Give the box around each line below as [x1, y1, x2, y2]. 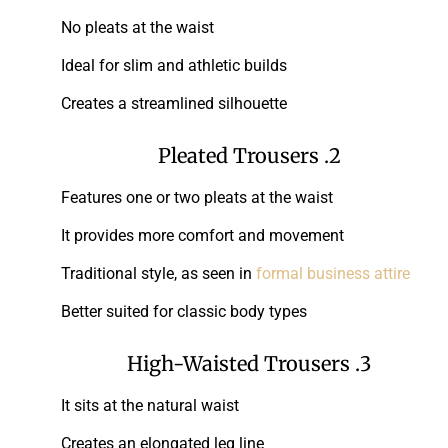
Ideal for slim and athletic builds [61, 55, 287, 75]
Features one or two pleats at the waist [61, 187, 333, 207]
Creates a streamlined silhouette [61, 93, 287, 113]
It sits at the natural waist [61, 395, 239, 415]
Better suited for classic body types [61, 301, 307, 321]
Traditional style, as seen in [61, 263, 256, 283]
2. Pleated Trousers [328, 142, 341, 168]
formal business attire [256, 263, 410, 283]
